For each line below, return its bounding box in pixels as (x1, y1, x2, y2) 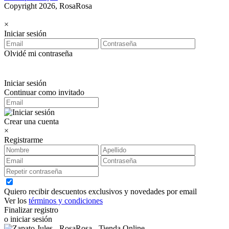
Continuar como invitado (4, 87, 84, 97)
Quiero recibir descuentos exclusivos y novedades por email (4, 187, 197, 196)
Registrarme (4, 135, 43, 144)
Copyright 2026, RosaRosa (4, 1, 92, 10)
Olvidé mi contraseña (4, 49, 73, 58)
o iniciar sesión (4, 214, 52, 223)
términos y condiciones (29, 196, 103, 205)
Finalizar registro (4, 205, 58, 214)
